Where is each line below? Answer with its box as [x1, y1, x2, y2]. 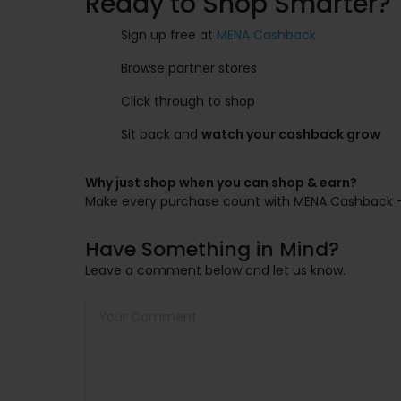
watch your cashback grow [201, 125, 380, 143]
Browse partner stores [121, 59, 257, 77]
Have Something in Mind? [85, 235, 339, 263]
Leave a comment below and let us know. [85, 261, 346, 279]
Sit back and [121, 125, 201, 143]
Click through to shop [121, 92, 255, 110]
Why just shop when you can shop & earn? [85, 174, 357, 192]
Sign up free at [121, 26, 217, 44]
